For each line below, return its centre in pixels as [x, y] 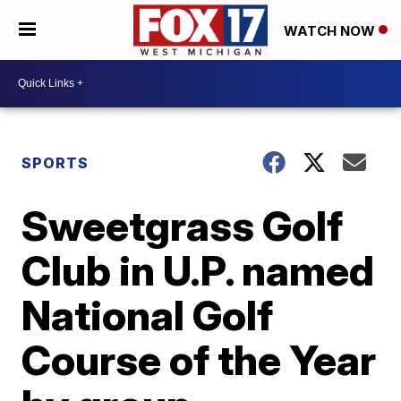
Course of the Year [199, 359]
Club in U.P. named [198, 270]
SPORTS [55, 162]
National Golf [148, 315]
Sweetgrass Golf [183, 225]
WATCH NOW [331, 30]
